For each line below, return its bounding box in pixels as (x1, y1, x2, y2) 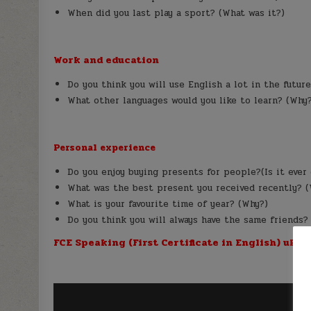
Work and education (53, 53, 160, 68)
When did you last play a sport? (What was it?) (67, 6, 285, 21)
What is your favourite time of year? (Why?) (67, 197, 269, 212)
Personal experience (53, 141, 156, 155)
